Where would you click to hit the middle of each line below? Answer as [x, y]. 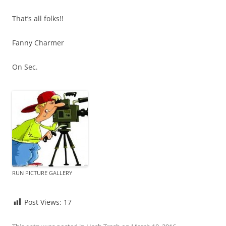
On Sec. [25, 67]
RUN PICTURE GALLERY [42, 173]
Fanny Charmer [38, 43]
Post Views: [43, 202]
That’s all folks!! [38, 19]
